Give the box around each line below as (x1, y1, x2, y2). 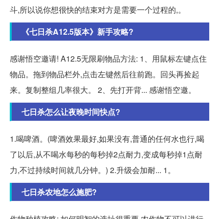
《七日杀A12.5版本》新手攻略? (22, 26, 133, 38)
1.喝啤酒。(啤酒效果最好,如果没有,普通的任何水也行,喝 (10, 133, 204, 145)
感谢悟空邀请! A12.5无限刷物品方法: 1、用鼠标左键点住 (10, 53, 207, 65)
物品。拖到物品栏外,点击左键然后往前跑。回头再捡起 (10, 68, 199, 80)
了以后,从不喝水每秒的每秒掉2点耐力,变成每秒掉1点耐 (10, 149, 202, 160)
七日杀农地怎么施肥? (22, 186, 97, 198)
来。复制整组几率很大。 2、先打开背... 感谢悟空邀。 (10, 84, 196, 96)
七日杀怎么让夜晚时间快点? (22, 106, 120, 118)
